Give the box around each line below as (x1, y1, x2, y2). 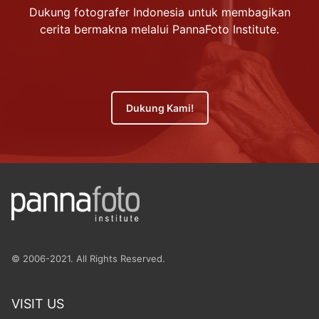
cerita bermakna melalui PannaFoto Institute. (40, 22, 279, 36)
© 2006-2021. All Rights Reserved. (11, 252, 165, 264)
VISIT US (11, 296, 64, 311)
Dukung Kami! (125, 102, 194, 114)
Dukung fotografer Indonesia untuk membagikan (28, 5, 291, 19)
